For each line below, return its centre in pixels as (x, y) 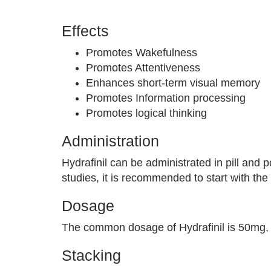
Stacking (91, 255)
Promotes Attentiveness (143, 68)
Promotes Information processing (166, 98)
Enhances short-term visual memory (173, 83)
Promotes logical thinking (146, 113)
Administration (110, 141)
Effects (85, 31)
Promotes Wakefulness (142, 53)
